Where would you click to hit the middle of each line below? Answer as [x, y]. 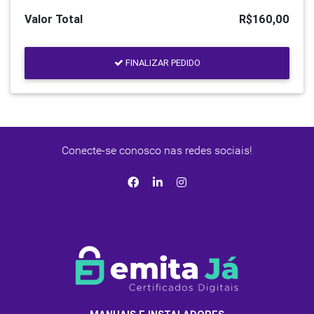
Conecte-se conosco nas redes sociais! [157, 150]
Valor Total [54, 19]
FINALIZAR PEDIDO [163, 63]
